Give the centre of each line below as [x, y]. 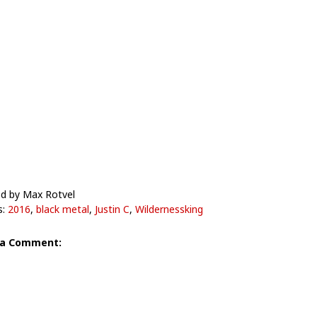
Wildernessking [169, 209]
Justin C [112, 209]
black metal [62, 209]
